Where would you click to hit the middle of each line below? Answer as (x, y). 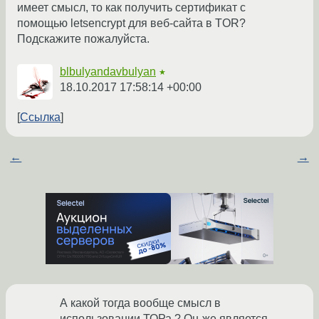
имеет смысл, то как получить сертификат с (131, 8)
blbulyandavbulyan (108, 72)
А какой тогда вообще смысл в (140, 303)
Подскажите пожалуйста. (83, 39)
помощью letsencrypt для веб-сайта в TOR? (131, 23)
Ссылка (40, 117)
